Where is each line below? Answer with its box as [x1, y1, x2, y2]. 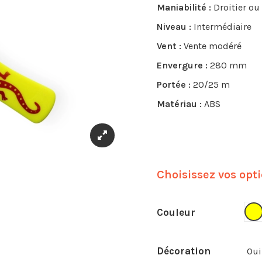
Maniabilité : [157, 1, 213, 13]
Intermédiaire [194, 20, 251, 32]
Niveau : [157, 20, 194, 32]
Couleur [157, 206, 195, 219]
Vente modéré [184, 40, 242, 51]
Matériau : [157, 98, 204, 109]
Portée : [157, 78, 193, 90]
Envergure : [157, 59, 210, 71]
